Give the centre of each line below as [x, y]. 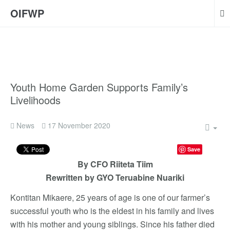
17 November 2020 [79, 125]
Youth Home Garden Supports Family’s [99, 87]
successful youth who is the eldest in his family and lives [112, 211]
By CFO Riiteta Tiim [115, 164]
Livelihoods [35, 100]
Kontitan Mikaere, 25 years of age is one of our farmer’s [110, 197]
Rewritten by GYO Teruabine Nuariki [115, 177]
